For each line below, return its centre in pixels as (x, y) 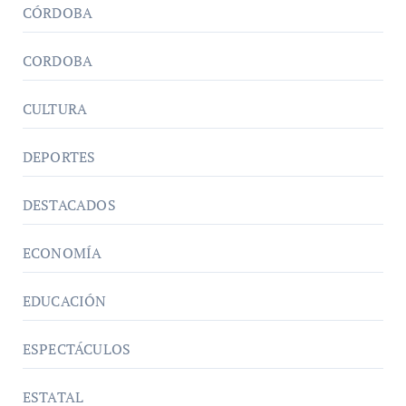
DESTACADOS (69, 205)
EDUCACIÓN (64, 301)
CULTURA (55, 109)
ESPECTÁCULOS (77, 349)
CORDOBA (58, 61)
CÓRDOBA (58, 13)
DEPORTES (59, 157)
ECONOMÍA (62, 253)
